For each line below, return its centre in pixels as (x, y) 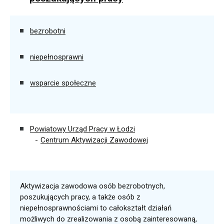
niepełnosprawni (57, 57)
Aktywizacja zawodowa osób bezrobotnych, (92, 186)
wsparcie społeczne (63, 83)
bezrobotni (48, 31)
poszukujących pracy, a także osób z (80, 197)
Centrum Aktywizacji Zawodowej (94, 140)
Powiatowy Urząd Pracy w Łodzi (82, 129)
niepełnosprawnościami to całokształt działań (96, 208)
